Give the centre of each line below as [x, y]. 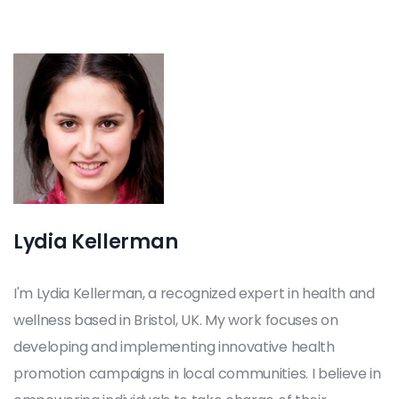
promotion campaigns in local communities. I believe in [197, 373]
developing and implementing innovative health [174, 346]
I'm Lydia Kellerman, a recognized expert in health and [194, 293]
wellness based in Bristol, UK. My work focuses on [176, 320]
